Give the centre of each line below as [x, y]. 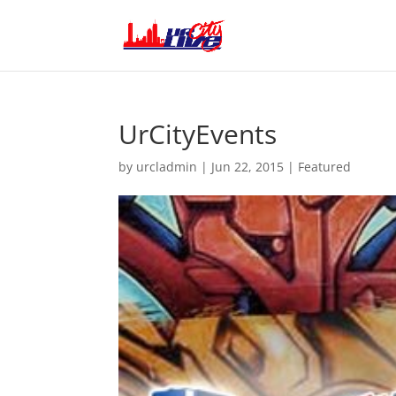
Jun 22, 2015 [248, 167]
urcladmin [167, 167]
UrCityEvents [198, 134]
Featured [325, 167]
